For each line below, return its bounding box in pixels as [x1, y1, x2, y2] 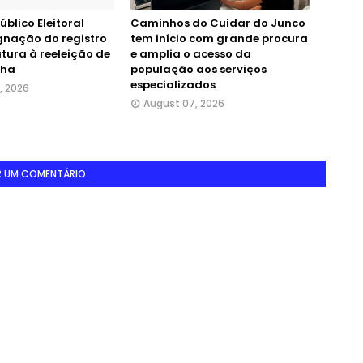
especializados [130, 77, 216, 93]
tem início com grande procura [130, 31, 309, 47]
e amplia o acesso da [130, 46, 252, 62]
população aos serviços [130, 62, 267, 78]
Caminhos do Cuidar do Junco [130, 15, 306, 32]
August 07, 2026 [143, 96, 225, 111]
